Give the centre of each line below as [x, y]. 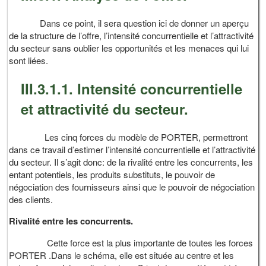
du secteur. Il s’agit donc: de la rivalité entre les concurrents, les [131, 161]
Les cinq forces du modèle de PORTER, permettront [129, 137]
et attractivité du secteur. [105, 108]
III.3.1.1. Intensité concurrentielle [132, 88]
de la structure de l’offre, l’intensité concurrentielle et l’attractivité [132, 35]
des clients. [31, 199]
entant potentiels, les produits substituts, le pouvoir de [112, 174]
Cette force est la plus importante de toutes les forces [131, 242]
